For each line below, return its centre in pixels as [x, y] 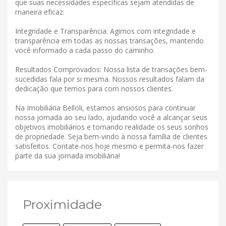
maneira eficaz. [40, 12]
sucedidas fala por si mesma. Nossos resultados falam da [110, 79]
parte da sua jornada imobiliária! [68, 156]
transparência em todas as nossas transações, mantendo [109, 41]
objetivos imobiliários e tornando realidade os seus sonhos [112, 127]
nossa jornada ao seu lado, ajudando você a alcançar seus [111, 118]
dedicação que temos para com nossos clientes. [94, 89]
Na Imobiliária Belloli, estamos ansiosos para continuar [105, 108]
